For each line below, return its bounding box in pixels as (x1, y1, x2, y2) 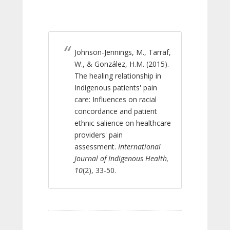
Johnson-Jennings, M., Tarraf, (74, 47, 171, 57)
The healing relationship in (74, 71, 161, 81)
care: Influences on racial (74, 94, 157, 104)
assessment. (74, 142, 118, 151)
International (118, 142, 161, 151)
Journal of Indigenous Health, (74, 154, 168, 163)
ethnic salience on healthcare (74, 118, 171, 128)
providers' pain (74, 130, 123, 140)
